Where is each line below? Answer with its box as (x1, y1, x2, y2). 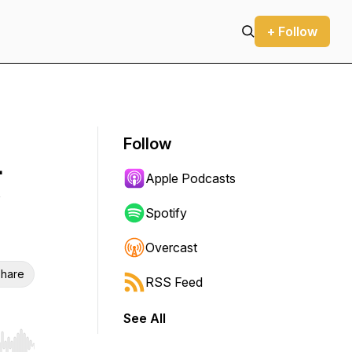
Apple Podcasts (145, 170, 236, 186)
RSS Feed (145, 274, 203, 290)
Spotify (145, 205, 187, 221)
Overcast (145, 240, 197, 255)
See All (123, 310, 166, 326)
